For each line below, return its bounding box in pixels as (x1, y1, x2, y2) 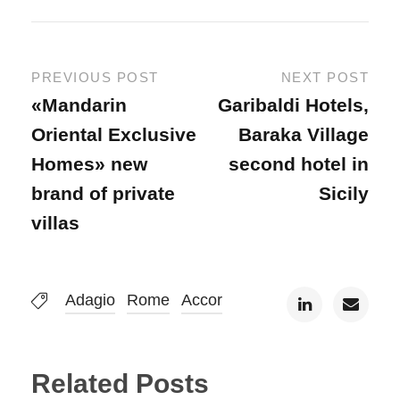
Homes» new (31, 154, 147, 175)
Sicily (319, 183, 369, 204)
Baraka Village (238, 124, 369, 146)
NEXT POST (280, 70, 369, 86)
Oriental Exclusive (31, 124, 196, 146)
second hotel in (229, 154, 369, 175)
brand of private (31, 183, 175, 204)
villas (31, 212, 79, 234)
